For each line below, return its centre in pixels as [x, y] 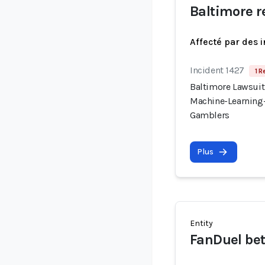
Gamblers [210, 115]
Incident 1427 [217, 70]
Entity [201, 223]
